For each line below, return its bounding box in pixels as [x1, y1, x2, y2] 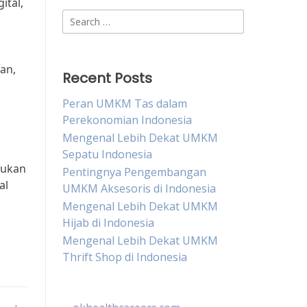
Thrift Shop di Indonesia [62, 249, 187, 265]
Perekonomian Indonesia [62, 112, 192, 127]
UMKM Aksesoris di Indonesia [62, 181, 216, 196]
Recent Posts [62, 69, 152, 88]
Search [62, 10, 97, 25]
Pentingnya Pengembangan [62, 164, 206, 180]
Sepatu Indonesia [62, 147, 152, 162]
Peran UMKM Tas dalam [62, 96, 187, 111]
